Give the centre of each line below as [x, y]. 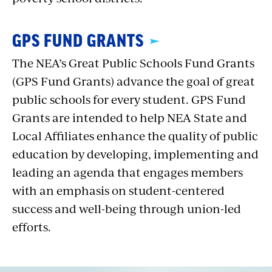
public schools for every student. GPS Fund [129, 99]
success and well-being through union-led [127, 208]
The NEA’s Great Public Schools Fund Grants [133, 63]
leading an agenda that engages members [127, 172]
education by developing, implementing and [135, 154]
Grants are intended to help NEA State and [130, 117]
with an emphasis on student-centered [118, 190]
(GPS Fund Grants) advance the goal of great [134, 81]
